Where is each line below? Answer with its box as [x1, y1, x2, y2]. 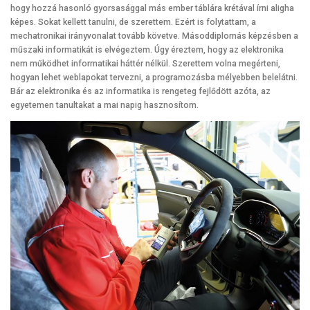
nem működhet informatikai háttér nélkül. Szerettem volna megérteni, [10, 59, 280, 69]
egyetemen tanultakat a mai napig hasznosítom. [10, 100, 199, 111]
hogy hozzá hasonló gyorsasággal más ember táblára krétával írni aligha [10, 3, 294, 14]
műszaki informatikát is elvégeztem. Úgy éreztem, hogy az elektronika [10, 45, 284, 55]
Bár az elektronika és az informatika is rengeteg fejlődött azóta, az [10, 86, 271, 97]
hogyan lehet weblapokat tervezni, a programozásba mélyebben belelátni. [10, 73, 298, 83]
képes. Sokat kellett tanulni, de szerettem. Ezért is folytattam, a [10, 17, 256, 28]
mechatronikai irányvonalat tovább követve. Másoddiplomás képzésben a [10, 31, 298, 42]
